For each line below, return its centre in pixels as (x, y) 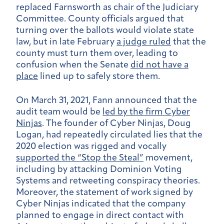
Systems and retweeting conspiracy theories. (108, 181)
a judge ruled (144, 42)
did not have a (159, 65)
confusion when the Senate (73, 65)
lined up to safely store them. (100, 76)
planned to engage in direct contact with (100, 216)
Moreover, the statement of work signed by (104, 193)
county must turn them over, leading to (97, 53)
